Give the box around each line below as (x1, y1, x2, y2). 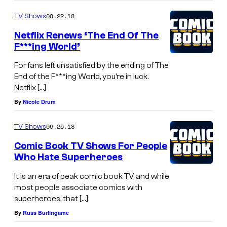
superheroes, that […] (14, 194, 88, 203)
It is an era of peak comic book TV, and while (14, 171, 169, 181)
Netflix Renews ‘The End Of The (14, 29, 159, 41)
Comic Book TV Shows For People (14, 140, 167, 152)
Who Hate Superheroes (14, 152, 123, 163)
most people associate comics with (14, 182, 142, 192)
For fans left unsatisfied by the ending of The (14, 61, 169, 70)
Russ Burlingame (23, 208, 69, 216)
